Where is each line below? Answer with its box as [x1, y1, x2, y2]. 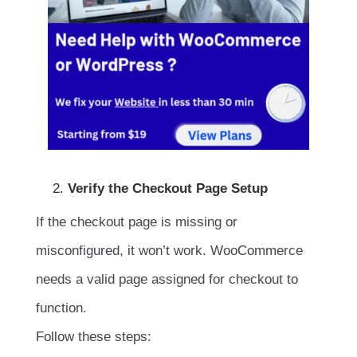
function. [36, 300, 87, 316]
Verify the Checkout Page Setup [68, 181, 268, 197]
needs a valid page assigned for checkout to [36, 272, 298, 288]
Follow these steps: [36, 329, 151, 345]
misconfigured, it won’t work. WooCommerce [36, 243, 303, 259]
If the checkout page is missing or [36, 214, 237, 230]
